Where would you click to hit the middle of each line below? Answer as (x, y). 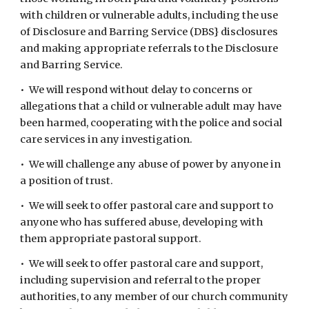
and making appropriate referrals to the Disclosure (149, 48)
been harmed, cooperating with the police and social (151, 123)
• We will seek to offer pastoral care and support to (147, 206)
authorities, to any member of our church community (154, 297)
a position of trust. (67, 181)
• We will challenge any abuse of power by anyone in (151, 164)
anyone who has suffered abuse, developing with (142, 222)
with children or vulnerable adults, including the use (149, 15)
